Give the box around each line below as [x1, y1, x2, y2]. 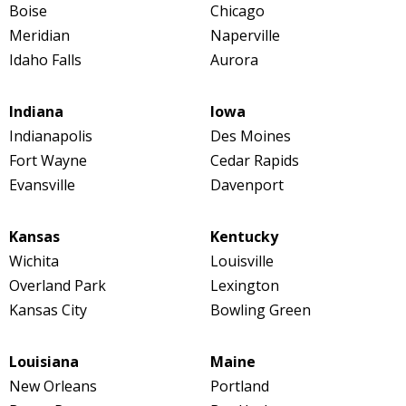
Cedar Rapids [209, 150, 299, 171]
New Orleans [9, 376, 97, 397]
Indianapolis [9, 126, 92, 147]
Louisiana [9, 352, 79, 372]
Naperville [209, 25, 280, 46]
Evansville [9, 175, 75, 196]
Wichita [9, 251, 59, 272]
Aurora [209, 50, 258, 71]
